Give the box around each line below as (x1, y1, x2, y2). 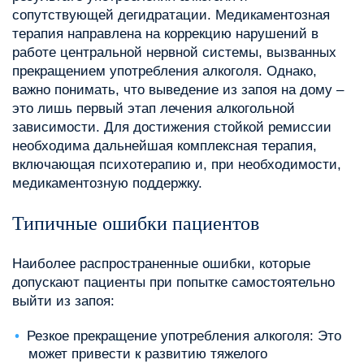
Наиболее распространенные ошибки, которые (12, 256, 310, 272)
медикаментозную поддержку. (12, 175, 202, 192)
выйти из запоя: (12, 293, 115, 310)
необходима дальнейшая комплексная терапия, (12, 138, 317, 154)
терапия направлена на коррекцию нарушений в (12, 26, 318, 42)
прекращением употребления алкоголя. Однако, (12, 63, 317, 80)
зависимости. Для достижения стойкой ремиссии (12, 119, 331, 136)
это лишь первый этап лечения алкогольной (12, 101, 295, 117)
